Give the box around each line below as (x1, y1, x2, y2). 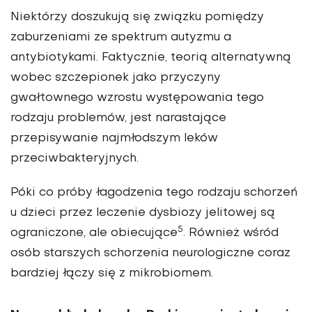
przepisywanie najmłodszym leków (10, 133, 218, 145)
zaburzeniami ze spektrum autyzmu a (10, 32, 231, 44)
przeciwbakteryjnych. (10, 153, 139, 165)
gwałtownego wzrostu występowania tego (10, 93, 264, 104)
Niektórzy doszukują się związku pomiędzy (10, 12, 264, 24)
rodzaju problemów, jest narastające (10, 113, 226, 125)
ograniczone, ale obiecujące (10, 228, 178, 240)
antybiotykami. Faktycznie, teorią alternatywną (10, 52, 291, 64)
